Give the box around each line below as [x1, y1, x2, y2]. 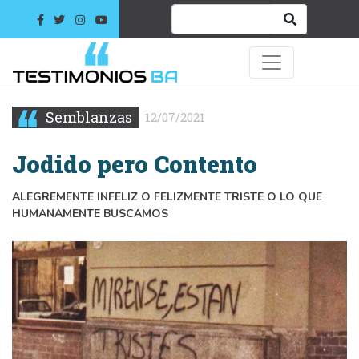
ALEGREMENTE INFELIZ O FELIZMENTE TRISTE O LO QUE [12, 188, 322, 204]
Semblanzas [42, 107, 132, 127]
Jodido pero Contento [12, 148, 257, 179]
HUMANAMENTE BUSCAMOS [12, 205, 168, 221]
